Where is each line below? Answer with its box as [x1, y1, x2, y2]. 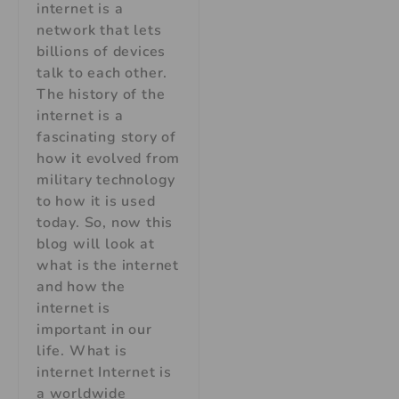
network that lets [37, 20, 162, 40]
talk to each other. [37, 62, 168, 83]
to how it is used [37, 191, 156, 211]
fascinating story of [37, 126, 177, 147]
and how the [37, 276, 126, 297]
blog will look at [37, 233, 155, 254]
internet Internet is [37, 362, 173, 382]
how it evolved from [37, 148, 181, 168]
